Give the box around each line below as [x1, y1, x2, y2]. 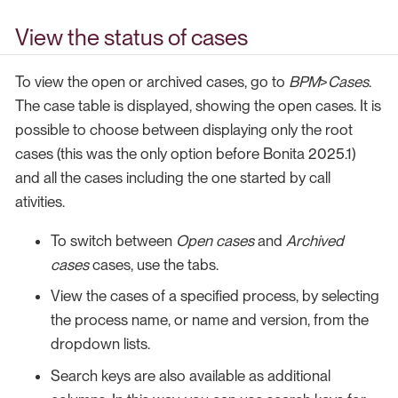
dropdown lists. [51, 335, 150, 354]
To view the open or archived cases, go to [15, 72, 289, 91]
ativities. [15, 192, 65, 211]
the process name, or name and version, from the [51, 311, 369, 330]
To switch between [51, 231, 176, 250]
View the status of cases [15, 23, 248, 51]
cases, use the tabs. [89, 255, 219, 274]
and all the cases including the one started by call [15, 168, 330, 187]
